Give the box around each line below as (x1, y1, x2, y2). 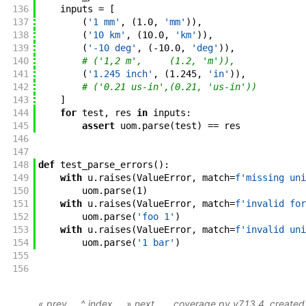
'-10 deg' (87, 42, 137, 54)
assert (81, 120, 115, 132)
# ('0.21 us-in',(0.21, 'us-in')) (81, 81, 257, 93)
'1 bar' (136, 237, 175, 249)
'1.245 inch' (87, 68, 153, 80)
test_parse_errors (59, 159, 153, 171)
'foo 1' (136, 211, 175, 223)
